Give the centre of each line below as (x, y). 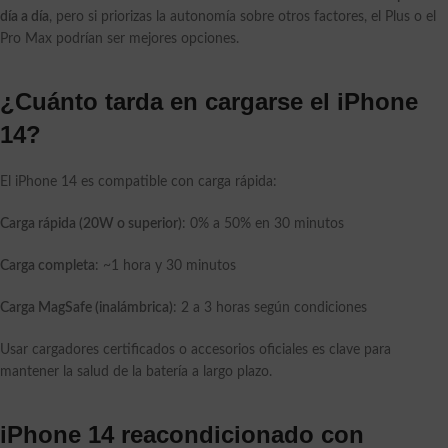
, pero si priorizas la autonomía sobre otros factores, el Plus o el (242, 17)
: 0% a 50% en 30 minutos (263, 224)
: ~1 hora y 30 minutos (165, 266)
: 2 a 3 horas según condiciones (270, 308)
